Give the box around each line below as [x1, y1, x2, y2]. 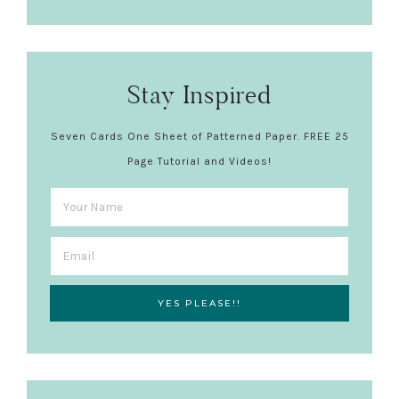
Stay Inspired [127, 79, 272, 111]
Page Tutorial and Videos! [127, 155, 272, 168]
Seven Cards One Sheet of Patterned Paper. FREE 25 [50, 130, 349, 143]
